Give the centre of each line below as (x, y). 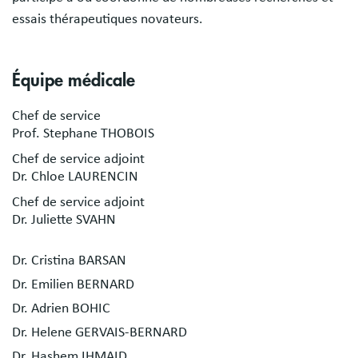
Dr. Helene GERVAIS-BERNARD (99, 333)
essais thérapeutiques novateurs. (107, 20)
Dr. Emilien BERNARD (73, 285)
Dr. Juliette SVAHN (64, 220)
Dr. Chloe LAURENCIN (75, 177)
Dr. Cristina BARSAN (69, 261)
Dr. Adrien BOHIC (61, 309)
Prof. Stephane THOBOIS (83, 134)
